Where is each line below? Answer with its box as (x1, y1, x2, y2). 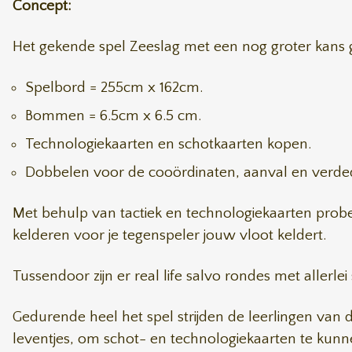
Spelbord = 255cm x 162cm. (25, 79, 203, 96)
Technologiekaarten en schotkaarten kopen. (25, 136, 311, 152)
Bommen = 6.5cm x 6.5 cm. (25, 108, 201, 124)
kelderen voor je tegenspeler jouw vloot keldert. (13, 227, 326, 244)
